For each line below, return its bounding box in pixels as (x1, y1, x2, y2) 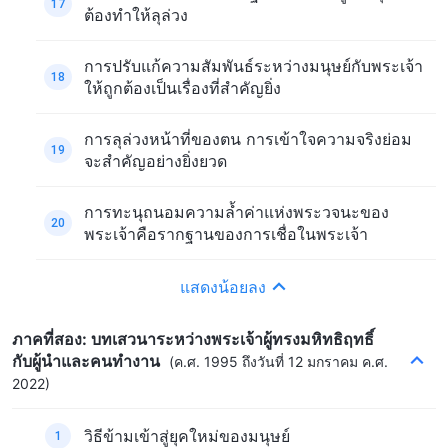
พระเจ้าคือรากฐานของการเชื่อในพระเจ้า (84, 223, 368, 244)
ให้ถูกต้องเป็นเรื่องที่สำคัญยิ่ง (84, 77, 281, 98)
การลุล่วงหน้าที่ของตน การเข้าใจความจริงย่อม (84, 128, 412, 149)
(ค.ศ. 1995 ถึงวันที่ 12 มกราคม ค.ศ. (165, 352, 388, 370)
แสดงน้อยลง (180, 276, 266, 297)
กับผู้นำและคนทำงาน (12, 350, 160, 371)
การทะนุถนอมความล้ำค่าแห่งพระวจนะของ (84, 201, 389, 222)
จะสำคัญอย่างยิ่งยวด (84, 150, 227, 171)
